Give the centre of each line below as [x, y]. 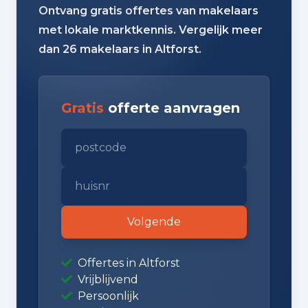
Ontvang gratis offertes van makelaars [148, 11]
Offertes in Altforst [128, 263]
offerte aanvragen [172, 108]
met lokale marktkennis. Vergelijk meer [151, 30]
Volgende [154, 222]
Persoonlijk [107, 296]
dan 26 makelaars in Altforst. [120, 49]
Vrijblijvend [107, 280]
